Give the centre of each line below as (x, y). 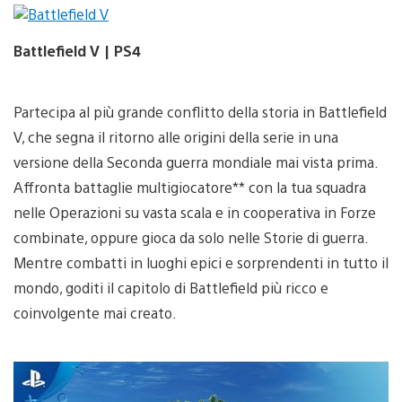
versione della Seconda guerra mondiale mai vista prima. (196, 162)
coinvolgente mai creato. (95, 312)
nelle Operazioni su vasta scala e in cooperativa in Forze (195, 212)
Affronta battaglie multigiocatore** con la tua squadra (190, 187)
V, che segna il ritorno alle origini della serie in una (176, 136)
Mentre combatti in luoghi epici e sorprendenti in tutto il (201, 262)
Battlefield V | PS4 (77, 50)
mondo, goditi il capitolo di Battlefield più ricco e (171, 287)
